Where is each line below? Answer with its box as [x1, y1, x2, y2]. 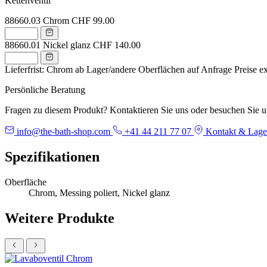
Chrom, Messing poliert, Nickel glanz [29, 187, 170, 198]
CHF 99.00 [72, 15, 114, 26]
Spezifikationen [5, 148, 100, 164]
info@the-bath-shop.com [14, 126, 113, 136]
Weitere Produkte [5, 210, 114, 226]
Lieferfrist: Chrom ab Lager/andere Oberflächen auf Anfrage [5, 64, 232, 74]
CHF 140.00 [93, 39, 141, 50]
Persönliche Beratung [5, 84, 85, 95]
